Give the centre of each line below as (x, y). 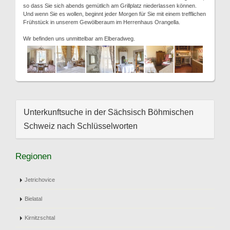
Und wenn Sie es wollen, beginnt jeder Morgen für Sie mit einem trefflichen (114, 14)
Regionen (33, 156)
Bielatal (33, 199)
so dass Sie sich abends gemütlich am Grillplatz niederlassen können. (110, 6)
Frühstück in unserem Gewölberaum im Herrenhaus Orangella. (102, 22)
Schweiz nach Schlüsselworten (81, 126)
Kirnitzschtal (40, 218)
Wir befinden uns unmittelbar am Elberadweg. (79, 39)
